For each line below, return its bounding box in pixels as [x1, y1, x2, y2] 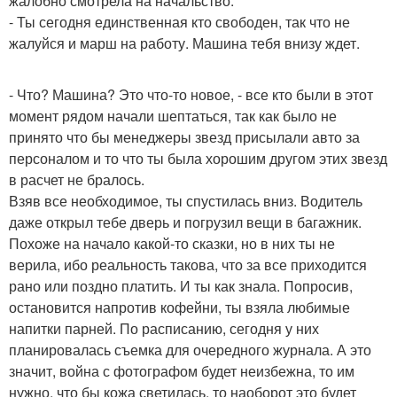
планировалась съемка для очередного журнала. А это [9, 339, 371, 360]
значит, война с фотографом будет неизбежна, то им [9, 361, 354, 381]
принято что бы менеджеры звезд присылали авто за [9, 127, 360, 147]
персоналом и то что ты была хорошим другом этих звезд [9, 148, 387, 168]
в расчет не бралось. [9, 169, 144, 190]
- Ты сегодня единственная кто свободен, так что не [9, 12, 350, 32]
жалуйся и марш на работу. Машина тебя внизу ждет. [9, 33, 360, 53]
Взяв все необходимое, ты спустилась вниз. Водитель [9, 191, 362, 211]
